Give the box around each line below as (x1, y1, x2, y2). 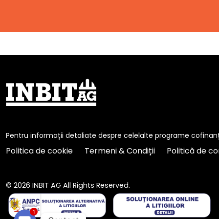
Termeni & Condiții (85, 145, 155, 157)
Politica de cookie (6, 145, 73, 157)
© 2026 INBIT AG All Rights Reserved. (6, 180, 130, 191)
